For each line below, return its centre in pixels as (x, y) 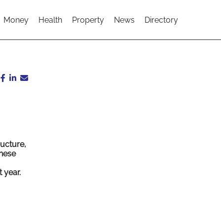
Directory (161, 20)
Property (88, 20)
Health (50, 20)
